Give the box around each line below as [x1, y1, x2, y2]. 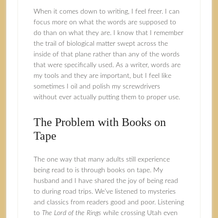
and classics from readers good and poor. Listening [33, 199, 184, 206]
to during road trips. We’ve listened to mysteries [33, 188, 176, 195]
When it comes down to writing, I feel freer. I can [33, 8, 180, 15]
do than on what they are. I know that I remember [33, 30, 183, 36]
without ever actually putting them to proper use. [33, 94, 180, 101]
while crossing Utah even [101, 210, 178, 217]
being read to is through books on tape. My [33, 167, 163, 174]
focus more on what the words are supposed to [33, 19, 176, 26]
